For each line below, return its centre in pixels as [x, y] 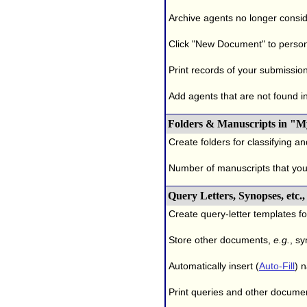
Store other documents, [221, 240]
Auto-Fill [277, 266]
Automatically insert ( [214, 266]
